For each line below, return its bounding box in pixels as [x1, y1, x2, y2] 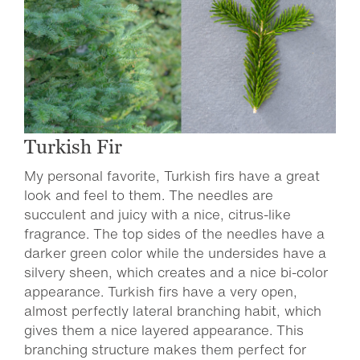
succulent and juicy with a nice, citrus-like [24, 204, 291, 224]
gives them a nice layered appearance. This [24, 320, 304, 340]
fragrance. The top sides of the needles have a [24, 223, 325, 243]
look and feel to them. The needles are [24, 185, 273, 205]
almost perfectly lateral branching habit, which [24, 301, 321, 321]
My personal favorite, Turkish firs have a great [24, 166, 320, 186]
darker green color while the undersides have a [24, 243, 326, 263]
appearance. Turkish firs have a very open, [24, 281, 297, 301]
